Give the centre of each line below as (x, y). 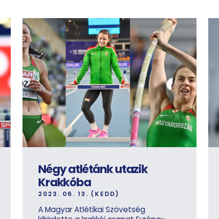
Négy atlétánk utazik (93, 169)
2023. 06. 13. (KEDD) (79, 194)
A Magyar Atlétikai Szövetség (92, 210)
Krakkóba (65, 183)
